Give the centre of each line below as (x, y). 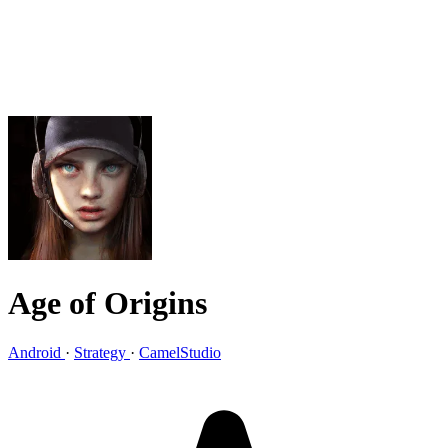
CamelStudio (180, 352)
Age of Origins (107, 303)
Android (36, 352)
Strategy (102, 352)
